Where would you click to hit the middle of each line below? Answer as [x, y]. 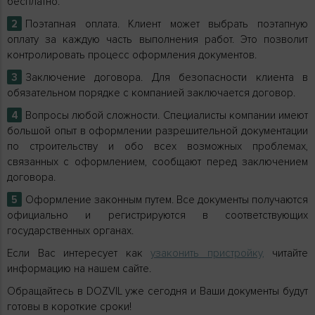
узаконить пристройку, [207, 253]
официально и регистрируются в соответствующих [157, 215]
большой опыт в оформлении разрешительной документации [157, 130]
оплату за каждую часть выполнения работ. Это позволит [157, 39]
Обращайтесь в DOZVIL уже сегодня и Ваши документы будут [157, 291]
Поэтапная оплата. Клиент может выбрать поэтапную [167, 24]
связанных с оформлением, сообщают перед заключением [157, 161]
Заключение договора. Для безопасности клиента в [167, 77]
